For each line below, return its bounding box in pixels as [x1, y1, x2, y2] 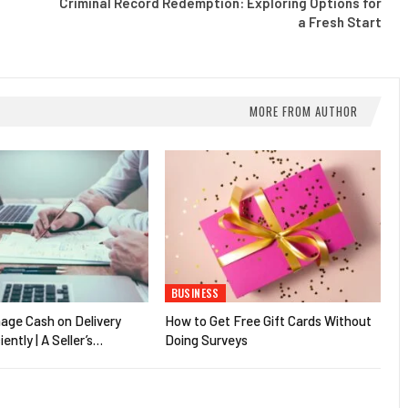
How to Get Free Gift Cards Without [164, 311, 372, 329]
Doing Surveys [164, 331, 248, 348]
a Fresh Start [298, 14, 382, 31]
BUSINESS [170, 284, 219, 301]
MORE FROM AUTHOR [250, 102, 358, 121]
